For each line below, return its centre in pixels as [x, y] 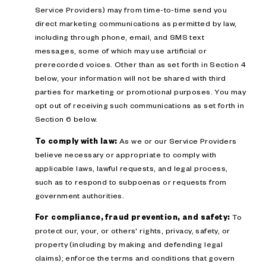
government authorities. [80, 195]
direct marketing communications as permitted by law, [136, 23]
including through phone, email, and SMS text [120, 37]
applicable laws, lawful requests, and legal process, [131, 168]
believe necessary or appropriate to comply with [126, 154]
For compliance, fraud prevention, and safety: [132, 216]
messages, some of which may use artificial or [121, 51]
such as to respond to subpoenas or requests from [131, 181]
